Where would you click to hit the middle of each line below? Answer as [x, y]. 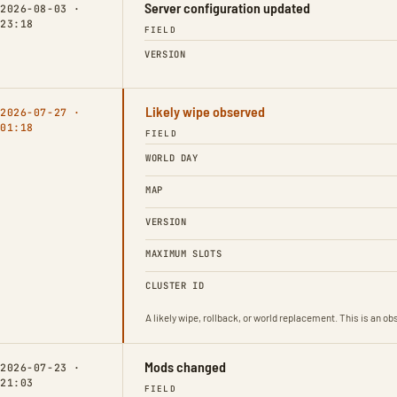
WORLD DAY [172, 157]
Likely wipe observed [205, 111]
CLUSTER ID [175, 285]
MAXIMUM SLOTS [184, 253]
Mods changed [185, 366]
